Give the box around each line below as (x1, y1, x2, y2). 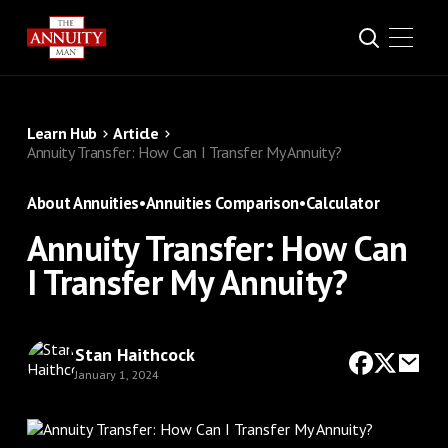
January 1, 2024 (74, 366, 159, 382)
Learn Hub (26, 123, 97, 143)
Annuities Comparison (145, 192, 300, 214)
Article (113, 123, 159, 143)
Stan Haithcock (74, 342, 195, 366)
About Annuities (26, 192, 139, 214)
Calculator (305, 192, 380, 214)
